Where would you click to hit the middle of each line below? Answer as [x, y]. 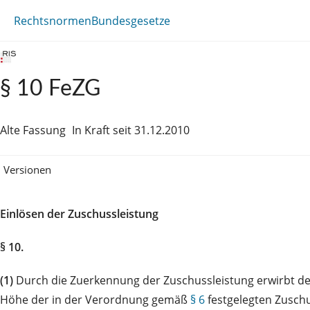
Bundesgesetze [131, 20]
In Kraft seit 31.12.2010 [131, 130]
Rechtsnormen [53, 20]
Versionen [27, 169]
